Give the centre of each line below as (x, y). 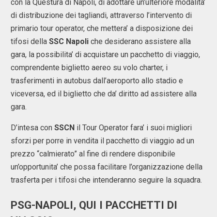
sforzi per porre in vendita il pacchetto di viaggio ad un (102, 140)
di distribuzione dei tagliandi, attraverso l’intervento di (101, 15)
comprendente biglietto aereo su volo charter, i (89, 67)
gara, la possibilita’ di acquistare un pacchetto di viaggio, (105, 54)
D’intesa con (32, 127)
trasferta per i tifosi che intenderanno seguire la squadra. (107, 180)
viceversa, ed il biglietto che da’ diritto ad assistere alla (104, 93)
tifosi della (30, 41)
